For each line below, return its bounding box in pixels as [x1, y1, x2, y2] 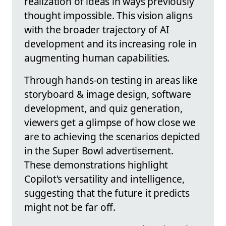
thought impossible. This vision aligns [24, 9, 193, 23]
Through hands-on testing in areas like [24, 73, 198, 87]
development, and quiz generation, [24, 101, 183, 116]
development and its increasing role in [24, 37, 197, 51]
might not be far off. [24, 200, 116, 214]
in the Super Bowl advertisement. [24, 144, 174, 158]
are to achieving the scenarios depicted [24, 130, 200, 144]
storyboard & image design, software [24, 87, 192, 101]
